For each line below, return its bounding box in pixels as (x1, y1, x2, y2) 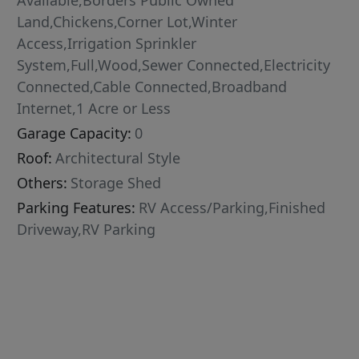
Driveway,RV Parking (17, 220, 156, 240)
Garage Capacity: (17, 123, 132, 143)
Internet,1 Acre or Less (17, 99, 171, 119)
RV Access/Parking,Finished (139, 198, 326, 218)
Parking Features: (17, 198, 136, 218)
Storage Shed (71, 173, 162, 193)
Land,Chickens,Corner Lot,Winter (17, 12, 238, 32)
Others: (17, 173, 68, 193)
